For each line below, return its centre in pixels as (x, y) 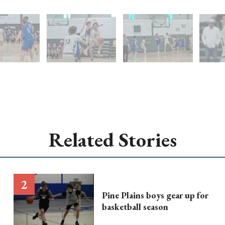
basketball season (135, 206)
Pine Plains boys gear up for (155, 195)
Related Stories (113, 140)
